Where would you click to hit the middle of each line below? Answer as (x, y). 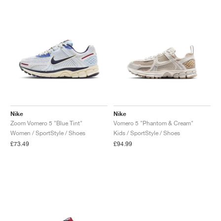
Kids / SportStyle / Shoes (147, 133)
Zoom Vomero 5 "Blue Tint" (46, 123)
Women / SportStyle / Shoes (48, 133)
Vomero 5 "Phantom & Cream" (153, 123)
